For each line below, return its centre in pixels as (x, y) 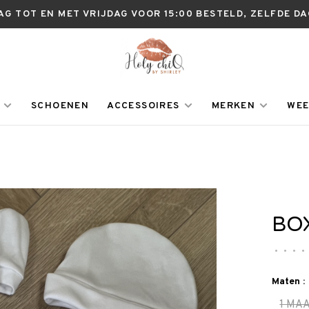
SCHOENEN (60, 106)
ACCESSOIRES (143, 106)
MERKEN (233, 106)
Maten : (289, 282)
